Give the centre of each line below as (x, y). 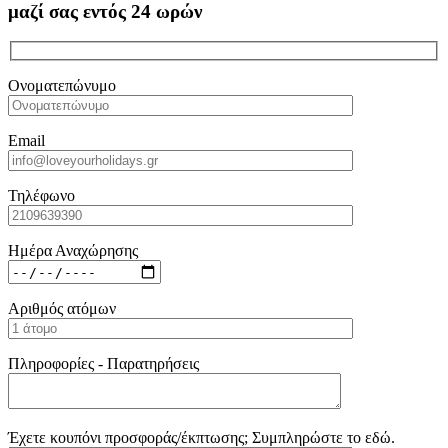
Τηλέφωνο (41, 196)
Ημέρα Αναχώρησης (73, 251)
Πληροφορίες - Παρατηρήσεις (103, 364)
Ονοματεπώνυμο (62, 86)
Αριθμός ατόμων (62, 309)
